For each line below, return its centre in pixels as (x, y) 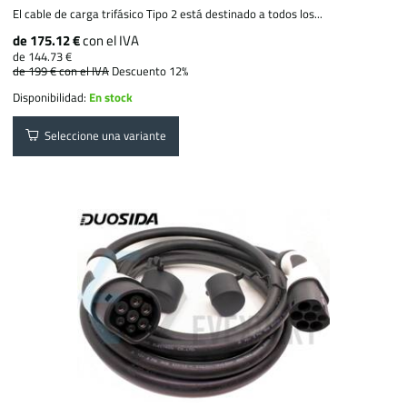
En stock (111, 97)
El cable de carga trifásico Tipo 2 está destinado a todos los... (168, 13)
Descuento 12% (150, 70)
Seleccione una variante (103, 136)
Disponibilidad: (51, 97)
